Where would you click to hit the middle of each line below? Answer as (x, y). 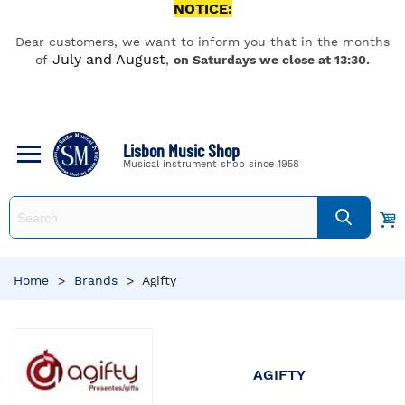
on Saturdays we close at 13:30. (272, 60)
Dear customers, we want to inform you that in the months (202, 42)
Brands (96, 280)
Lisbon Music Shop (181, 150)
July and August (109, 59)
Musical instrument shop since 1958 (211, 164)
